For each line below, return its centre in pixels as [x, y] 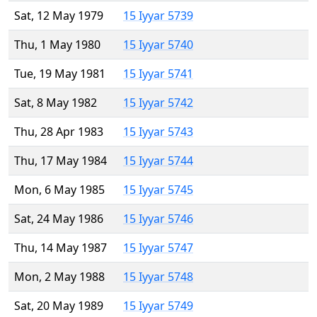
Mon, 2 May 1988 [59, 277]
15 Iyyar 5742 [158, 103]
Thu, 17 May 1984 [60, 161]
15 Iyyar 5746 [158, 219]
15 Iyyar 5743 [158, 132]
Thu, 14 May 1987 [60, 248]
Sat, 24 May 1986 [59, 219]
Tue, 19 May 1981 [60, 74]
